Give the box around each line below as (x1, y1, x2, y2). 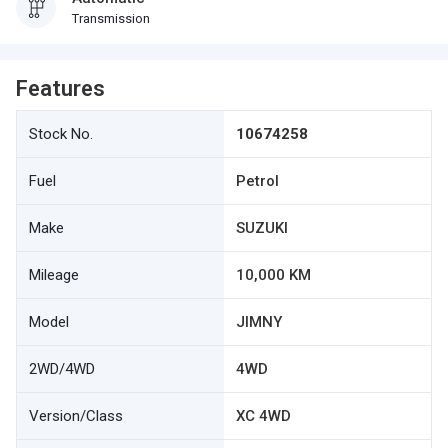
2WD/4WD (29, 360, 95, 378)
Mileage (29, 266, 79, 284)
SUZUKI (236, 219, 288, 237)
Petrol (236, 172, 279, 190)
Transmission (72, 11, 150, 26)
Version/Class (29, 407, 123, 425)
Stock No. (29, 125, 93, 143)
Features (16, 76, 105, 101)
